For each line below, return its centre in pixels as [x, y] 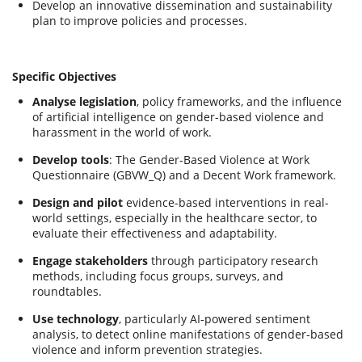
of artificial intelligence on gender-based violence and [178, 117]
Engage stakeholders [90, 261]
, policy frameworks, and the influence [239, 101]
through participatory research [233, 261]
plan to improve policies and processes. [140, 21]
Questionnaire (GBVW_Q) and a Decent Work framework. [184, 175]
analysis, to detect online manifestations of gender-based [188, 334]
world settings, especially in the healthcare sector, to [175, 218]
